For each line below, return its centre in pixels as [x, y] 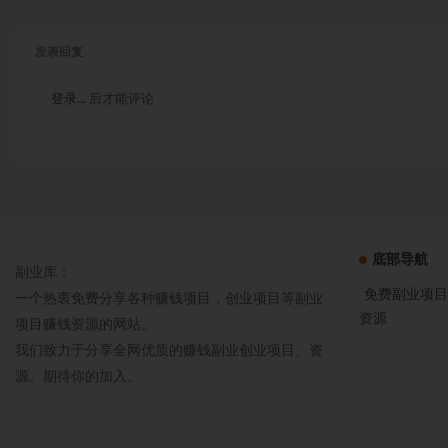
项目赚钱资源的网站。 [85, 325]
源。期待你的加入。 [78, 377]
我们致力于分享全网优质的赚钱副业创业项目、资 [169, 351]
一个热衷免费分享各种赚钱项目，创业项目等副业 [169, 299]
